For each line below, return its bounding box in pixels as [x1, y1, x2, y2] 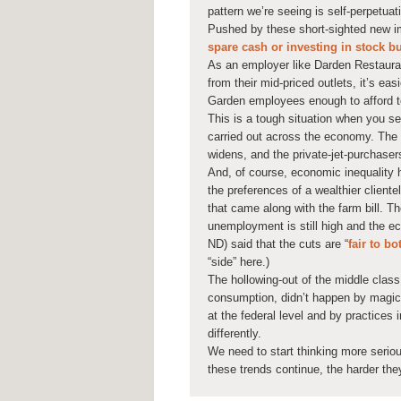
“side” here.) [208, 255, 269, 269]
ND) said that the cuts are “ [208, 237, 348, 252]
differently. [208, 327, 261, 341]
